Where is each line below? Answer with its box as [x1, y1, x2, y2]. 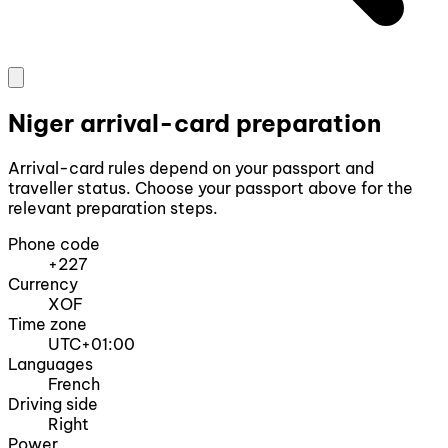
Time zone [8, 314, 87, 335]
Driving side [8, 394, 98, 415]
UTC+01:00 [48, 334, 135, 355]
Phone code [8, 234, 100, 255]
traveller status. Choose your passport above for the [8, 178, 413, 199]
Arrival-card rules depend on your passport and [8, 158, 374, 179]
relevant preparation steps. [8, 198, 218, 219]
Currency [8, 274, 78, 295]
